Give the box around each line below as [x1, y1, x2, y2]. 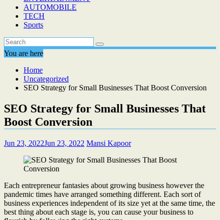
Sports [24, 21, 43, 29]
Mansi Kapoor [86, 138, 131, 147]
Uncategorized [24, 75, 69, 83]
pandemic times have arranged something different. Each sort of [4, 190, 201, 198]
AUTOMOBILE [24, 3, 77, 11]
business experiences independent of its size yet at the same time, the [4, 198, 215, 207]
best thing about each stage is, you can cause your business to [4, 207, 193, 216]
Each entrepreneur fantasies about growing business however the [4, 181, 204, 190]
